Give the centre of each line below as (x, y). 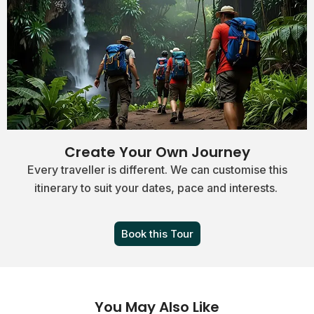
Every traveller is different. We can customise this (157, 170)
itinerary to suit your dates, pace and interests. (157, 188)
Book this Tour (157, 233)
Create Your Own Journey (157, 152)
